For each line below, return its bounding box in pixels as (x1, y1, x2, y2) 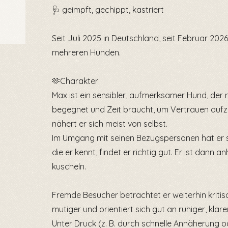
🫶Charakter (52, 76, 98, 86)
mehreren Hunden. (52, 47, 121, 58)
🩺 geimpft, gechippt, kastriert (52, 5, 164, 15)
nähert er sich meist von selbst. (52, 119, 167, 129)
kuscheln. (52, 161, 86, 172)
